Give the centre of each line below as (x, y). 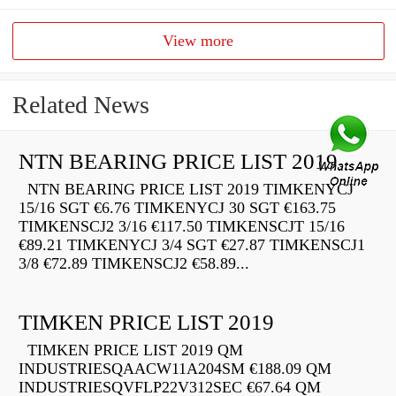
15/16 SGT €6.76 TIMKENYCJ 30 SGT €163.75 (177, 208)
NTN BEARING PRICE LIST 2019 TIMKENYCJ (186, 190)
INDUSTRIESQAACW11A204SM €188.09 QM (175, 369)
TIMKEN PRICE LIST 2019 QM (131, 350)
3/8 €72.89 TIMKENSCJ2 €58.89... (134, 264)
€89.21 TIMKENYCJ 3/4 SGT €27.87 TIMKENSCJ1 (192, 245)
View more (198, 41)
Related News (81, 105)
